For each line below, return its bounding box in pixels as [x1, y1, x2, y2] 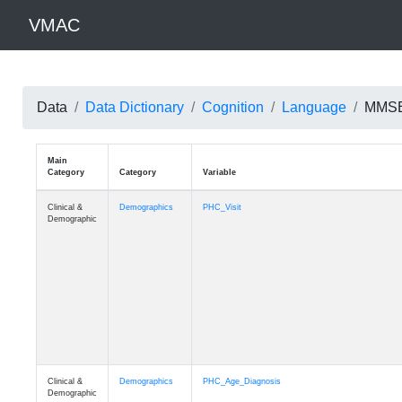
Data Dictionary [84, 100, 184, 115]
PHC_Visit [202, 203, 241, 212]
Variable [202, 168, 236, 177]
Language [281, 100, 346, 115]
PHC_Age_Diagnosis [202, 377, 281, 386]
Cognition [201, 100, 264, 115]
